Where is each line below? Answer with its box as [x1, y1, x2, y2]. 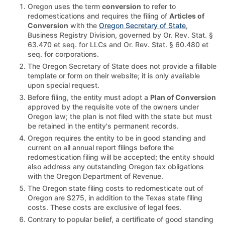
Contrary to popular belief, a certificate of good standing [28, 214, 213, 223]
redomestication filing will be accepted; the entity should [28, 152, 214, 161]
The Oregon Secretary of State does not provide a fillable [28, 61, 216, 70]
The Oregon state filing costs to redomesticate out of [28, 183, 203, 192]
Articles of [169, 11, 204, 20]
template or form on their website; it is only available [28, 71, 200, 80]
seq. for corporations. [28, 49, 99, 58]
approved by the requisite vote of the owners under [28, 102, 199, 111]
